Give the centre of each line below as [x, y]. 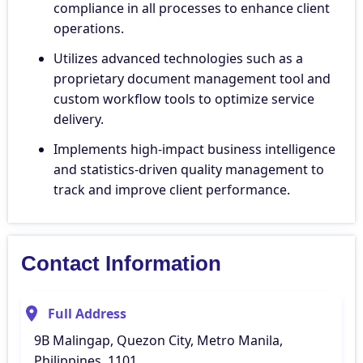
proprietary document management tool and [192, 78]
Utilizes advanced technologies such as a [178, 58]
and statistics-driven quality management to [189, 169]
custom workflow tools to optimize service [184, 98]
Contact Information [121, 263]
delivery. [79, 119]
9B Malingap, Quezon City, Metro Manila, [158, 340]
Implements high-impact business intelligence [194, 149]
